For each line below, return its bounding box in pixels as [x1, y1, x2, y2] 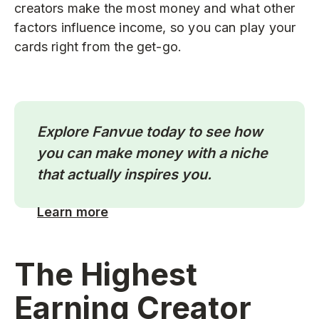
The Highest [14, 255, 198, 293]
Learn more [37, 204, 109, 219]
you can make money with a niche [37, 144, 268, 162]
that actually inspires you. [37, 165, 212, 183]
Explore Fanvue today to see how [37, 122, 263, 140]
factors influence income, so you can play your [14, 19, 296, 35]
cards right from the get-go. [14, 38, 182, 54]
